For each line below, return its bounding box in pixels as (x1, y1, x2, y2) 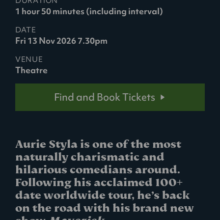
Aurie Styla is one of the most (15, 137, 182, 151)
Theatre (15, 64, 48, 76)
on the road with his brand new (15, 200, 194, 215)
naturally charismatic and (15, 149, 165, 164)
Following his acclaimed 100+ (15, 175, 183, 190)
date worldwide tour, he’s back (15, 188, 190, 202)
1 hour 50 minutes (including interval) (15, 5, 164, 17)
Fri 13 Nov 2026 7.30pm (15, 35, 108, 46)
